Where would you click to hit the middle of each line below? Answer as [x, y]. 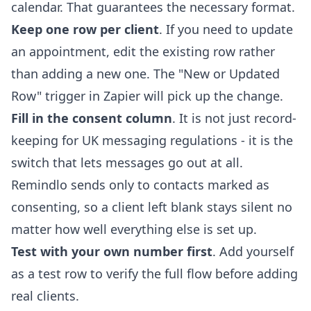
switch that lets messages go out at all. [127, 162]
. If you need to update [226, 29]
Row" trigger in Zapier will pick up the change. [147, 95]
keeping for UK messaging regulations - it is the [152, 140]
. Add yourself [253, 251]
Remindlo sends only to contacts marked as [140, 184]
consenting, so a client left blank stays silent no [152, 207]
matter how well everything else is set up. [134, 229]
